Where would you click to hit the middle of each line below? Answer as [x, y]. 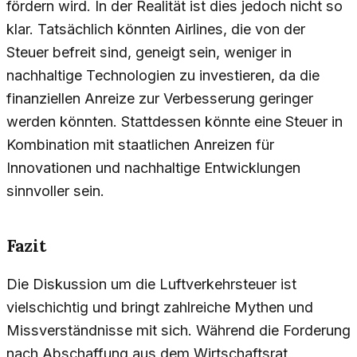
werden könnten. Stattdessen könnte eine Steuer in [175, 122]
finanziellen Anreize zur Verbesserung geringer [160, 99]
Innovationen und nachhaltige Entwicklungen [153, 168]
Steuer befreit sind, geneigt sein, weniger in [149, 53]
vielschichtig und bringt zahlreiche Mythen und [160, 307]
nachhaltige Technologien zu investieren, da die [163, 76]
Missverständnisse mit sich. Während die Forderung [178, 330]
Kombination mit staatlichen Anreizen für [140, 145]
